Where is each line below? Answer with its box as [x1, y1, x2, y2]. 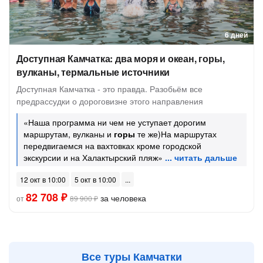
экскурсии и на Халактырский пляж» [23, 151, 163, 163]
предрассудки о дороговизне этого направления [16, 95, 203, 107]
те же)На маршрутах [135, 128, 217, 140]
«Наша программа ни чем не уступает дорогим [23, 116, 206, 128]
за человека [98, 192, 146, 204]
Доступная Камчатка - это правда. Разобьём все [16, 83, 203, 95]
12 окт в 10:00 [20, 174, 66, 184]
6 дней [225, 29, 248, 40]
